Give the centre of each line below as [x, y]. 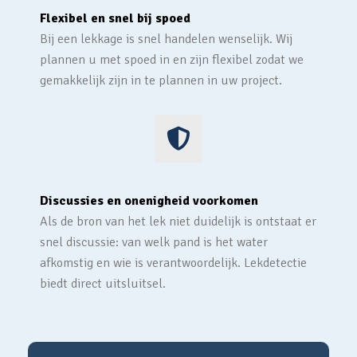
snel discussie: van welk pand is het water [154, 242]
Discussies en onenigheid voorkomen [149, 201]
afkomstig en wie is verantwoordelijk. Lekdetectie [173, 263]
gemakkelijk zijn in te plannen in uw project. [161, 80]
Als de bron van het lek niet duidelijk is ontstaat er [178, 222]
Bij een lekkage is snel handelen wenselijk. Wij [166, 39]
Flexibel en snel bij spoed [115, 18]
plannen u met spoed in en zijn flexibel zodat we [172, 60]
